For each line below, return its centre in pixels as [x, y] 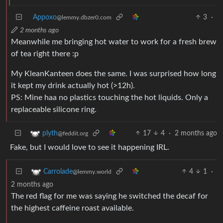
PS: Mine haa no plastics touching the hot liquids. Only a [110, 97]
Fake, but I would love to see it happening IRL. [90, 147]
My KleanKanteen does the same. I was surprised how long [113, 73]
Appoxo [45, 17]
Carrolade [58, 171]
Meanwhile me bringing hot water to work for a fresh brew [114, 42]
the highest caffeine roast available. [72, 208]
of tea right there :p [45, 54]
